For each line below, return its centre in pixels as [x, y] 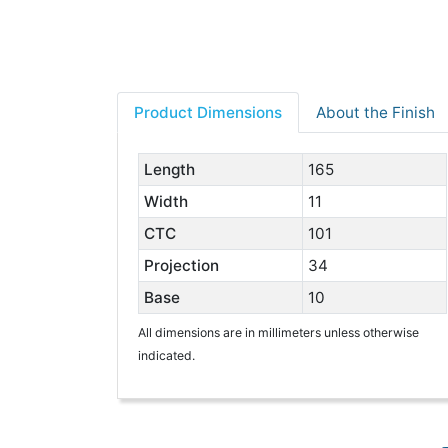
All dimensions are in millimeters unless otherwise [278, 332]
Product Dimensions [208, 112]
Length [169, 169]
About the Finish [375, 112]
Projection [181, 265]
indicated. [166, 355]
